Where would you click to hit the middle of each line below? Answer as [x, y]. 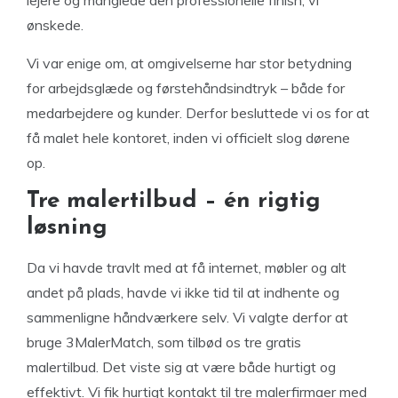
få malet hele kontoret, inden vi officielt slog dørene [188, 138]
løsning [67, 228]
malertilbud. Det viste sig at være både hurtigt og [181, 367]
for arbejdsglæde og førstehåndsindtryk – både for [186, 88]
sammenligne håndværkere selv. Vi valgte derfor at [187, 317]
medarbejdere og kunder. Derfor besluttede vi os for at [198, 113]
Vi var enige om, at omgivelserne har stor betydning [189, 63]
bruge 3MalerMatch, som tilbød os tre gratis [164, 342]
